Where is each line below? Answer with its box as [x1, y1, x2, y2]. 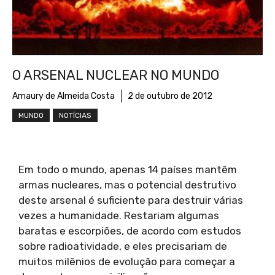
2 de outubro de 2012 [128, 91, 212, 102]
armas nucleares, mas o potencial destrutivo [18, 179, 236, 192]
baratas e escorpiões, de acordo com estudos [18, 225, 241, 238]
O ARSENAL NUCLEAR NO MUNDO [12, 67, 219, 84]
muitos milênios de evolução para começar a [18, 255, 235, 268]
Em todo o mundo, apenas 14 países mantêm [18, 163, 237, 176]
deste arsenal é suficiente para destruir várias [18, 194, 243, 207]
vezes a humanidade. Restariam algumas [18, 209, 219, 222]
